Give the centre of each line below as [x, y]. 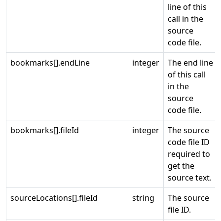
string [143, 198]
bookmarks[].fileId [45, 130]
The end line [190, 63]
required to [189, 154]
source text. [190, 178]
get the [181, 166]
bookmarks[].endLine [50, 63]
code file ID [189, 142]
